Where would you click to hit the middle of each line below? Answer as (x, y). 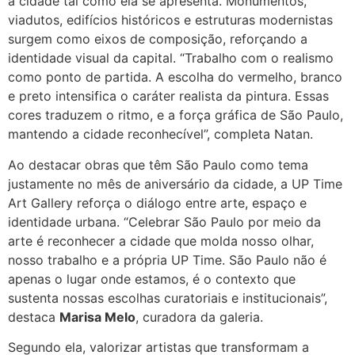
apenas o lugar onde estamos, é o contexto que (152, 279)
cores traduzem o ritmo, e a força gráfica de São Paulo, (176, 115)
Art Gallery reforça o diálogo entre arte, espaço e (157, 202)
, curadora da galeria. (199, 317)
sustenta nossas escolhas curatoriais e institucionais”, (168, 298)
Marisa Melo (97, 317)
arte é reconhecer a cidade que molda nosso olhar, (161, 240)
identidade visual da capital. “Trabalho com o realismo (171, 58)
